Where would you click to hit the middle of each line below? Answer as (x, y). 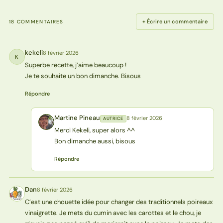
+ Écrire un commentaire (175, 22)
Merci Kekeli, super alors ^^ (94, 130)
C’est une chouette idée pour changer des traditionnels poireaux (118, 202)
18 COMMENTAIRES (36, 21)
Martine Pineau (77, 118)
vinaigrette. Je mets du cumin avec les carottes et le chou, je (113, 213)
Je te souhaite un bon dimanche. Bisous (83, 76)
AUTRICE (113, 119)
